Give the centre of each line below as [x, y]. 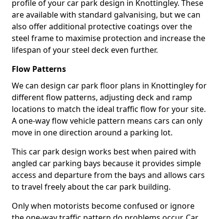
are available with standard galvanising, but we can [106, 15]
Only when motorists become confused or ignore [103, 206]
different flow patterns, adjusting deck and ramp [102, 97]
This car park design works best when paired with [104, 152]
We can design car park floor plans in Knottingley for [109, 86]
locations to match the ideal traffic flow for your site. [109, 109]
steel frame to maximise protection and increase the [109, 38]
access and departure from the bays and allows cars [108, 175]
